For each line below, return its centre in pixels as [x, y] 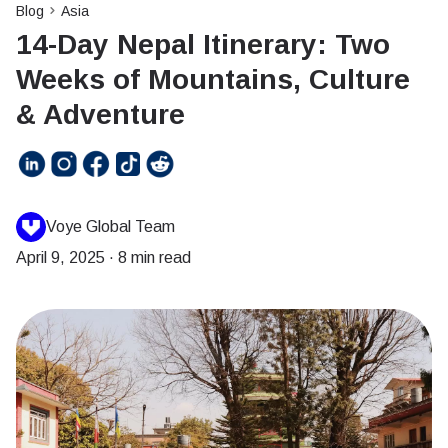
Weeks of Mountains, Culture [213, 79]
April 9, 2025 [60, 257]
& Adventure [100, 114]
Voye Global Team [110, 226]
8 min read [154, 257]
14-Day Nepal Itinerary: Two [203, 44]
